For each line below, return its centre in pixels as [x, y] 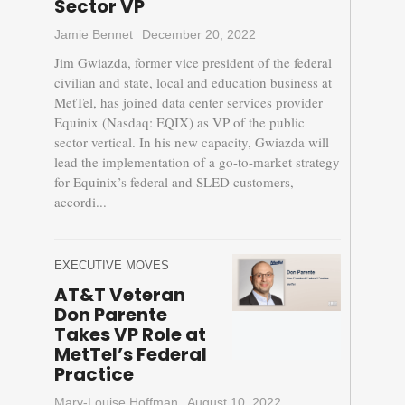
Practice [94, 375]
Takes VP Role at [130, 335]
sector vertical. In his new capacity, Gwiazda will [191, 142]
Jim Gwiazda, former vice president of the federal [193, 63]
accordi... [80, 202]
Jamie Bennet [93, 35]
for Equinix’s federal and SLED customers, [174, 182]
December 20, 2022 [198, 35]
